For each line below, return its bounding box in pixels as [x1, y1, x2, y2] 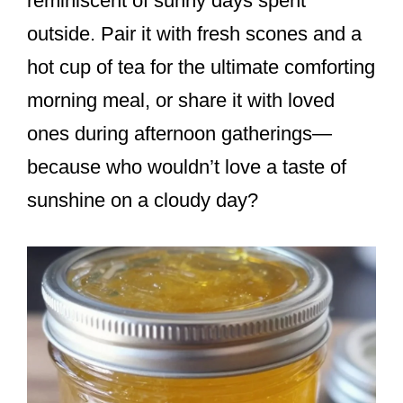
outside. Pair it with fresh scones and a [27, 22, 362, 46]
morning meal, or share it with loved [27, 89, 335, 112]
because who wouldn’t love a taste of [27, 156, 346, 179]
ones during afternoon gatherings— [27, 122, 332, 146]
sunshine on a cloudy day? [27, 189, 258, 212]
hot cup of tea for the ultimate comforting [27, 56, 375, 79]
